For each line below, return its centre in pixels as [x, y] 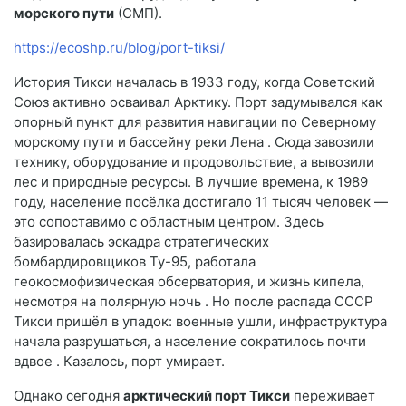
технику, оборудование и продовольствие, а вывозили [194, 161]
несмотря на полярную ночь [109, 301]
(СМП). [138, 13]
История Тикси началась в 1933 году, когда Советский [194, 82]
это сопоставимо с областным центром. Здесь [169, 221]
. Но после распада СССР [289, 301]
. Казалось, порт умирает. [140, 361]
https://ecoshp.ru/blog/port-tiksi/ [119, 47]
